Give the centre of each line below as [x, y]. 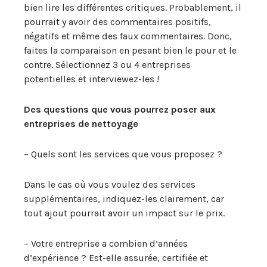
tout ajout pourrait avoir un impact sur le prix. [124, 213]
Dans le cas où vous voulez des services [110, 184]
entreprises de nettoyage [81, 124]
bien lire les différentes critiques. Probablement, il [133, 7]
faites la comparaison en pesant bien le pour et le [130, 50]
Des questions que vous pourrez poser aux [120, 109]
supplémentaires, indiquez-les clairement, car [124, 199]
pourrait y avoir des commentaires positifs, [117, 22]
